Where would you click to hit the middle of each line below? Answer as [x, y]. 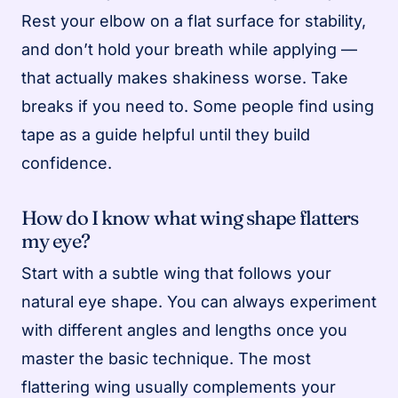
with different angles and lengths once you [184, 330]
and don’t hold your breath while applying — [189, 49]
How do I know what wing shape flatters [190, 217]
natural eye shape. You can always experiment [199, 301]
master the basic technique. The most [166, 358]
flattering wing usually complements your [179, 386]
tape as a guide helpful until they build [166, 134]
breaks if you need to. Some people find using [198, 106]
